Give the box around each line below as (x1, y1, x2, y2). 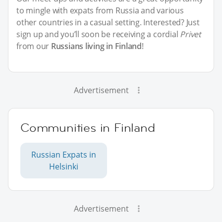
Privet (180, 28, 201, 40)
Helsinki (49, 161, 78, 172)
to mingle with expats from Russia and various (16, 4, 184, 16)
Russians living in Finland (51, 40, 142, 52)
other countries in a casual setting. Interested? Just (16, 16, 200, 28)
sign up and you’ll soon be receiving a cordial (16, 28, 180, 40)
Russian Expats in (31, 149, 96, 160)
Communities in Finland (20, 119, 155, 135)
